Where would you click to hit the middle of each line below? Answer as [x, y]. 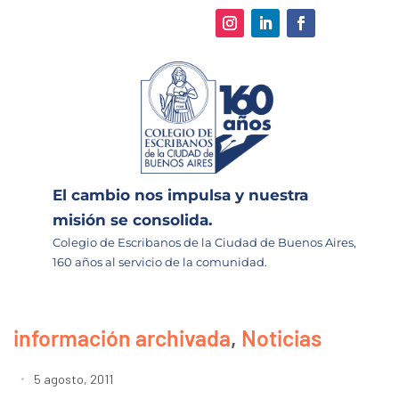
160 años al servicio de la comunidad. [160, 261]
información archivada [122, 337]
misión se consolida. [132, 220]
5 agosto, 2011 [73, 379]
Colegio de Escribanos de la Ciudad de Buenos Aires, [204, 242]
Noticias [281, 337]
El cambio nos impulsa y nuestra [180, 195]
